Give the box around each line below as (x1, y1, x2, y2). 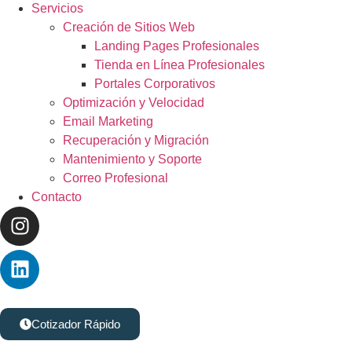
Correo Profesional (63, 170, 168, 185)
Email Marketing (63, 114, 153, 128)
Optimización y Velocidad (63, 95, 204, 109)
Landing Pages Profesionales (94, 38, 259, 53)
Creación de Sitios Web (63, 20, 195, 34)
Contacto (31, 189, 82, 203)
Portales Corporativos (94, 76, 215, 90)
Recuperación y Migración (63, 133, 209, 147)
